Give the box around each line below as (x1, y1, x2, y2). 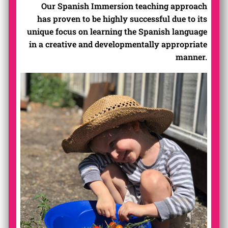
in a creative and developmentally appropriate (29, 38, 208, 49)
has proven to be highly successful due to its (37, 13, 208, 24)
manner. (176, 51, 208, 62)
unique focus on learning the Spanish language (27, 25, 208, 37)
